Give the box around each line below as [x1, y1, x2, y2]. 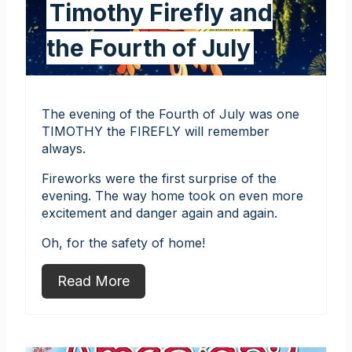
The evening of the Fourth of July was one [42, 105, 299, 122]
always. [42, 140, 86, 156]
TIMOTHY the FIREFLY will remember [42, 123, 269, 139]
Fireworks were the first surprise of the [42, 170, 277, 186]
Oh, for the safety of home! [42, 234, 205, 251]
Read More [57, 272, 130, 289]
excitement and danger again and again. [42, 204, 277, 221]
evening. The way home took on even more [42, 187, 303, 203]
